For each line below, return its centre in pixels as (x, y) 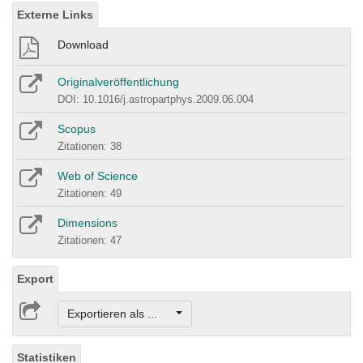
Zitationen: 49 (90, 193)
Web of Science (98, 175)
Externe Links (55, 14)
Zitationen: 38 (90, 146)
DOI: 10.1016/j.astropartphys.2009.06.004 (156, 99)
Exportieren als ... (120, 314)
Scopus (77, 128)
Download (83, 44)
